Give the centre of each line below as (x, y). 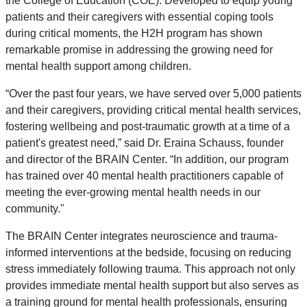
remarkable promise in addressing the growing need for (139, 50)
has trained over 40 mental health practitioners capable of (144, 176)
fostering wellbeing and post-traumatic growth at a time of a (148, 127)
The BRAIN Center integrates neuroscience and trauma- (142, 236)
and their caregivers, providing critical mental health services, (153, 110)
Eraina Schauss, (204, 143)
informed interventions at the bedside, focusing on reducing (148, 253)
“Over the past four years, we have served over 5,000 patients (153, 94)
